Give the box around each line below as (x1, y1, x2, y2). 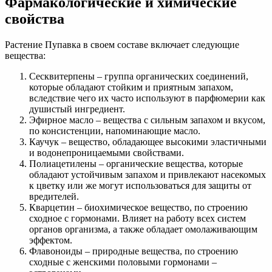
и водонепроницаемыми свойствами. (29, 148, 184, 158)
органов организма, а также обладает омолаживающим (29, 224, 257, 235)
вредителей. (29, 191, 79, 202)
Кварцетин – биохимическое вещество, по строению (29, 202, 248, 213)
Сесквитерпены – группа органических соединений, (29, 71, 248, 82)
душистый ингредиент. (29, 104, 125, 115)
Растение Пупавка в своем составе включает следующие (5, 39, 239, 50)
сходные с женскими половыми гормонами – (29, 257, 217, 268)
